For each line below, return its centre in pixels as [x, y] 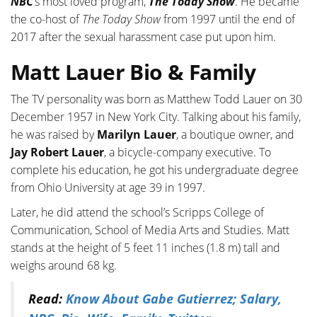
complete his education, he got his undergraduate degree [155, 170]
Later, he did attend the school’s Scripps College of [137, 213]
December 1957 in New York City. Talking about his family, [156, 117]
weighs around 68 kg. [64, 266]
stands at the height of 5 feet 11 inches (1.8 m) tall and [145, 248]
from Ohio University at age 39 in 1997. [108, 188]
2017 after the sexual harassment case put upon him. [143, 37]
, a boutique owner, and [235, 135]
